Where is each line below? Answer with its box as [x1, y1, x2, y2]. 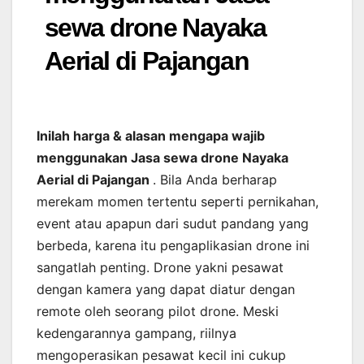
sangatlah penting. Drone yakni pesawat [37, 259, 284, 276]
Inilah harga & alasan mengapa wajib [37, 128, 265, 145]
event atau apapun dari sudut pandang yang [37, 215, 309, 232]
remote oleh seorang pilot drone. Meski [37, 303, 279, 320]
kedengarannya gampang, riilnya [37, 325, 236, 342]
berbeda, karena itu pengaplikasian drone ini [37, 237, 310, 254]
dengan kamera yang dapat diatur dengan [37, 281, 295, 298]
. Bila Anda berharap [153, 171, 277, 188]
